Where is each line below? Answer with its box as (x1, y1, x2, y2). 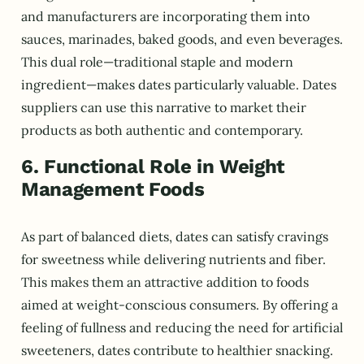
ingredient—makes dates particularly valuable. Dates (21, 76, 336, 93)
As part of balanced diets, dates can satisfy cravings (21, 227, 328, 245)
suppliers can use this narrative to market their (21, 99, 306, 116)
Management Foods (21, 178, 205, 201)
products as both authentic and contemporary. (21, 122, 303, 139)
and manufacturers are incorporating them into (21, 8, 310, 25)
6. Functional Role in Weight (21, 155, 284, 179)
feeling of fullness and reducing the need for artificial (21, 318, 343, 336)
